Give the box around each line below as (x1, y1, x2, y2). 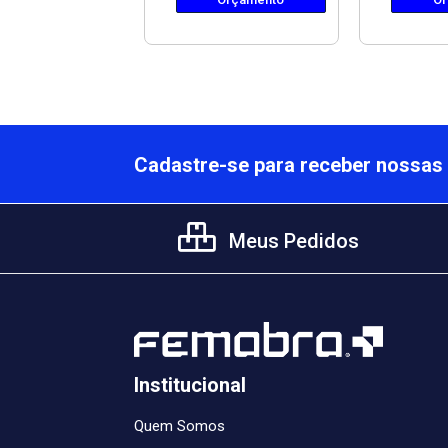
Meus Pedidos (224, 229, 359, 253)
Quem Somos (134, 417, 225, 435)
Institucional (134, 373, 246, 397)
